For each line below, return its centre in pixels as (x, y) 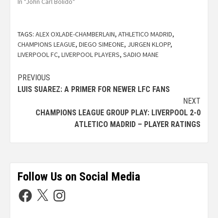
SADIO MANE (141, 54)
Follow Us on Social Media (79, 177)
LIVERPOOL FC (38, 54)
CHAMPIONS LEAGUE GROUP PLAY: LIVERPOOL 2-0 (118, 113)
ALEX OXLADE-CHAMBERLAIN (75, 34)
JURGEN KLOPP (149, 44)
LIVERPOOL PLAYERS (91, 54)
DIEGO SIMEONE (101, 44)
